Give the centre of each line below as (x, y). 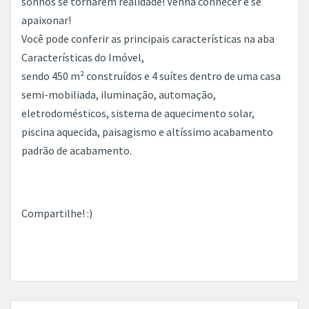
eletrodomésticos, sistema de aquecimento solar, (138, 113)
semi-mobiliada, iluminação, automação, (119, 94)
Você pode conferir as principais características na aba (148, 39)
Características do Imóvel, (83, 57)
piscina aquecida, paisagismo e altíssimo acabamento (147, 132)
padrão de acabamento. (77, 150)
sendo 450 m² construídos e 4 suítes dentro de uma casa (151, 76)
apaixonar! (46, 20)
